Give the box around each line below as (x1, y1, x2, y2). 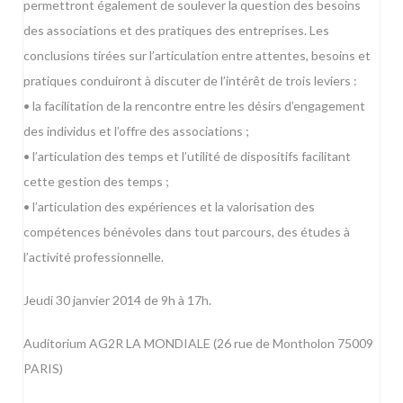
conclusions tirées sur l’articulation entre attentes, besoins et (23, 48, 371, 64)
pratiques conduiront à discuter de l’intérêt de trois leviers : (23, 73, 357, 89)
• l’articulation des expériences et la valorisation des (23, 199, 315, 215)
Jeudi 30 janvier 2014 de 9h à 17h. (23, 292, 211, 309)
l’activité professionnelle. (23, 249, 164, 265)
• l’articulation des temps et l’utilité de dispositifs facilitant (23, 148, 351, 165)
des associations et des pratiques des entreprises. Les (23, 22, 329, 39)
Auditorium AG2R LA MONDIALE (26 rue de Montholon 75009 (23, 336, 373, 352)
